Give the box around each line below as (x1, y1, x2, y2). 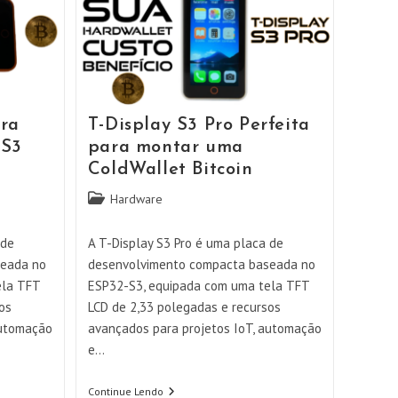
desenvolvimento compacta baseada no (87, 255, 315, 273)
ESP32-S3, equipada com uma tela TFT (87, 276, 309, 294)
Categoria (86, 189, 139, 206)
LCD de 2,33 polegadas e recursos (87, 298, 281, 315)
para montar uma (87, 138, 243, 156)
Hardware (109, 190, 163, 207)
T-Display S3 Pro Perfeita (87, 115, 310, 134)
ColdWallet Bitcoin (87, 160, 253, 179)
